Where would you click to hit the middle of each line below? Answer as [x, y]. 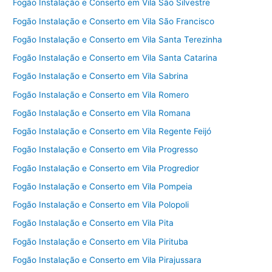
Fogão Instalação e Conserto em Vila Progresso [106, 150]
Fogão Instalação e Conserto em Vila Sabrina [101, 76]
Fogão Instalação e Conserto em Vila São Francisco [114, 21]
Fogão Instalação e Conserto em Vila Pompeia [103, 186]
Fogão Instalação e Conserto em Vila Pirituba [101, 241]
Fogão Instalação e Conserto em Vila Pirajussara [107, 260]
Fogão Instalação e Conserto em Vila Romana [102, 113]
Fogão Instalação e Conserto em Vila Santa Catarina [115, 58]
